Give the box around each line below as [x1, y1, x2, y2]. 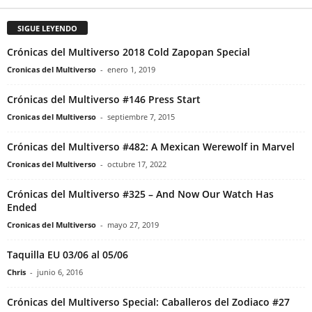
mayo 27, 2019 [107, 219, 159, 231]
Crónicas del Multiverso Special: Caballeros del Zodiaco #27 [7, 295, 290, 309]
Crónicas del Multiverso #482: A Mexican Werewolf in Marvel [7, 140, 295, 154]
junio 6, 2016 [37, 267, 83, 278]
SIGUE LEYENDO [17, 23, 77, 34]
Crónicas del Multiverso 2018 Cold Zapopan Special [7, 45, 250, 59]
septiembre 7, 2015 [107, 111, 175, 123]
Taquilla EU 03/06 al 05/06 [7, 248, 128, 262]
